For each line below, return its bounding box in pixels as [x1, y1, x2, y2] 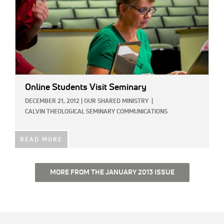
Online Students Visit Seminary [25, 83, 146, 92]
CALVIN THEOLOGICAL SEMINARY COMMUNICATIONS [25, 109, 167, 115]
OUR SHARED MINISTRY [84, 98, 148, 105]
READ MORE [20, 137, 62, 143]
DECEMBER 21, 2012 [25, 98, 79, 105]
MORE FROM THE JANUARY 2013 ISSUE [49, 169, 174, 176]
